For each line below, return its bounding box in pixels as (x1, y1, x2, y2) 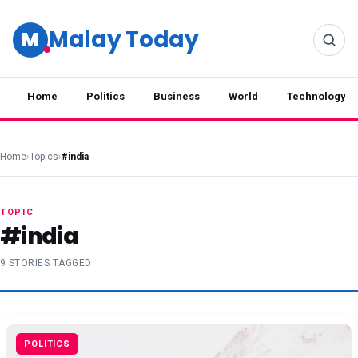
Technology (287, 90, 346, 102)
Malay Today (48, 24, 199, 55)
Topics (30, 151, 58, 162)
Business (153, 90, 200, 102)
